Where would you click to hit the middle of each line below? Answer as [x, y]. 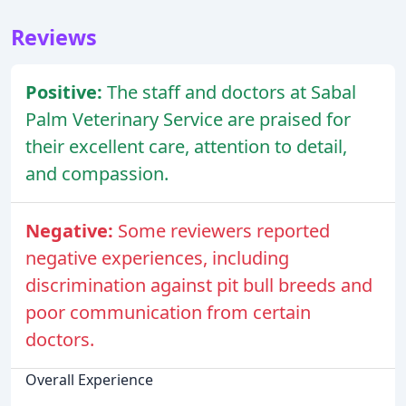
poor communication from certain [168, 312]
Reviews [54, 37]
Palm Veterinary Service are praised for [188, 119]
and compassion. [97, 173]
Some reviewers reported [224, 230]
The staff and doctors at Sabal [232, 92]
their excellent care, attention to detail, [186, 146]
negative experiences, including [157, 257]
